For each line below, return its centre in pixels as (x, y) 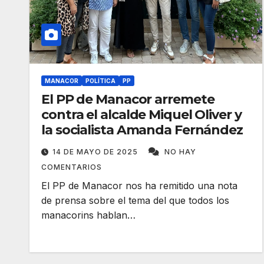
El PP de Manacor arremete (128, 99)
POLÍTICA (100, 81)
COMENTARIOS (72, 167)
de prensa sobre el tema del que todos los (135, 200)
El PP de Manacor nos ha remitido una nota (139, 186)
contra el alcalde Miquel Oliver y (141, 115)
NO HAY (180, 152)
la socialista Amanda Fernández (142, 130)
